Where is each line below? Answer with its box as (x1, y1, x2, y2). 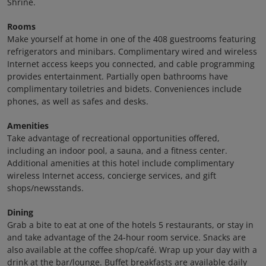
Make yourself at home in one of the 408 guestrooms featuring (7, 33, 256, 45)
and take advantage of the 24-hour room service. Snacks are (7, 232, 246, 243)
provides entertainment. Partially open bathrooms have (7, 71, 228, 82)
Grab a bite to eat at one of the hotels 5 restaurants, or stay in (7, 219, 254, 230)
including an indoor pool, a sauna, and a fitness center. (7, 145, 227, 156)
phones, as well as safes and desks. (7, 96, 148, 107)
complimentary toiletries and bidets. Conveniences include (7, 83, 242, 94)
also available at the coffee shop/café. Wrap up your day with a (7, 244, 257, 255)
